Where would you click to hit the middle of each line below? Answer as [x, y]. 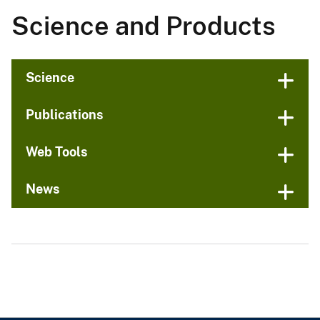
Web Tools [57, 152]
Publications [65, 115]
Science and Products [144, 26]
